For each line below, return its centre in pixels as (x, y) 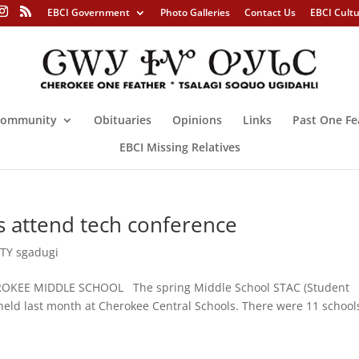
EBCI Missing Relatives (179, 147)
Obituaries (123, 119)
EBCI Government (88, 12)
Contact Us (270, 12)
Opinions (197, 119)
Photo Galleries (195, 12)
